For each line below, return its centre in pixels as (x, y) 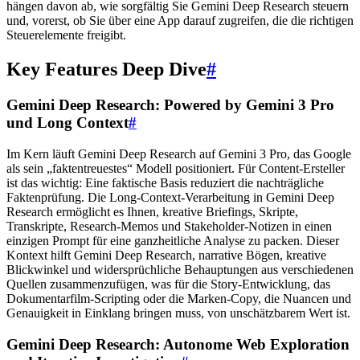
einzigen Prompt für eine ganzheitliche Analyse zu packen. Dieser (173, 240)
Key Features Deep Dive (106, 70)
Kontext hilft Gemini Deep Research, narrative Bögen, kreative (166, 255)
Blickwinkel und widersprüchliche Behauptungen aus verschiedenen (180, 269)
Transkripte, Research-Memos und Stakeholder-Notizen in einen (169, 226)
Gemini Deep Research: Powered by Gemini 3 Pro (170, 105)
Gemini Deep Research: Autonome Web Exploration (178, 344)
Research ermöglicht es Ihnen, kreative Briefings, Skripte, (152, 211)
